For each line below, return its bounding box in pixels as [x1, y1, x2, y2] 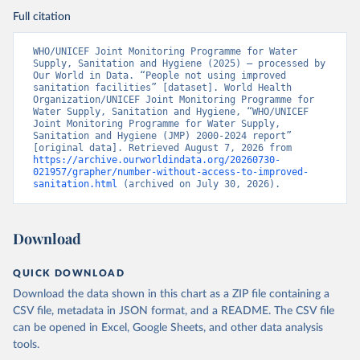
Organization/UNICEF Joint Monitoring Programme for [33, 94, 314, 106]
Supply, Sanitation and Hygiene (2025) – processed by [33, 58, 325, 70]
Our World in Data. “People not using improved [33, 70, 286, 82]
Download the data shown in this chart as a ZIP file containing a [13, 288, 329, 301]
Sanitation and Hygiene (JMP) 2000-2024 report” [33, 130, 292, 142]
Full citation [13, 11, 71, 23]
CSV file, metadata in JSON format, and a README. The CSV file [13, 305, 334, 317]
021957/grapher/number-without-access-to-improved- [33, 166, 309, 178]
